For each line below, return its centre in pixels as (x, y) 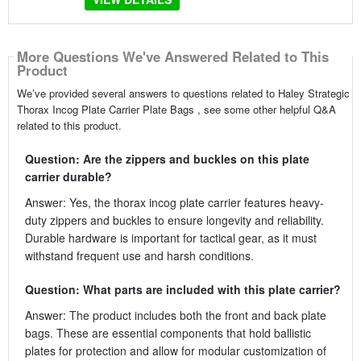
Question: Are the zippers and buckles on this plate (167, 158)
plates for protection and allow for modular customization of (175, 350)
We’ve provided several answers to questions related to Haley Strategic (183, 93)
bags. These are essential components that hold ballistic (168, 332)
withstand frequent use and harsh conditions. (139, 255)
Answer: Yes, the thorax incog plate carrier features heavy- (174, 202)
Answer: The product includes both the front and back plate (175, 315)
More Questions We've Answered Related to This (172, 57)
